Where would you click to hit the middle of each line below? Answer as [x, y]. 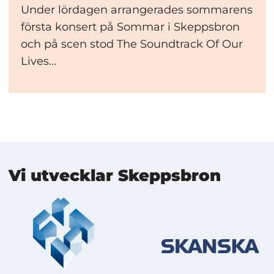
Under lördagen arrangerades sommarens [136, 10]
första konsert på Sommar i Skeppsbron [130, 27]
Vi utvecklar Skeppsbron [114, 176]
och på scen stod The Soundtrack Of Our [131, 44]
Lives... [38, 61]
